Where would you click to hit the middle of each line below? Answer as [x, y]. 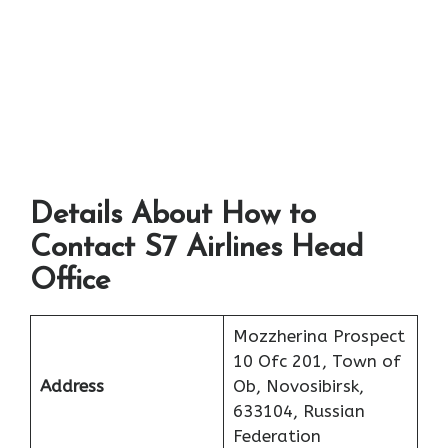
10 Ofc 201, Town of [316, 361]
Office [70, 282]
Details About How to [173, 216]
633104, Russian [298, 411]
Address [71, 386]
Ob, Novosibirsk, [298, 386]
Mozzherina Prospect [318, 336]
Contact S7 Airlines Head [196, 249]
